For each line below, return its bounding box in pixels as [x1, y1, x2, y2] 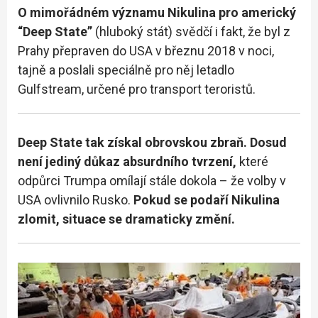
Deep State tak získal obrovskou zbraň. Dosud [18, 134, 287, 150]
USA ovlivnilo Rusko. [18, 192, 133, 207]
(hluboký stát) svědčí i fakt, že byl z [95, 23, 290, 39]
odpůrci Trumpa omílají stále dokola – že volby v [18, 172, 286, 188]
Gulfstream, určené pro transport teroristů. [18, 81, 256, 97]
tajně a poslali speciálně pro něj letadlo [18, 62, 234, 77]
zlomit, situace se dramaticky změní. [18, 211, 235, 226]
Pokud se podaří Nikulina [133, 192, 280, 207]
